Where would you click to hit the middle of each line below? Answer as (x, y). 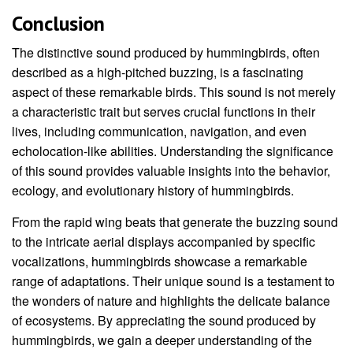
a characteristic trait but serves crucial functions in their (163, 111)
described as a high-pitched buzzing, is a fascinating (158, 72)
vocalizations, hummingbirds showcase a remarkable (160, 261)
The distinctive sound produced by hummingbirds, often (166, 52)
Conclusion (58, 23)
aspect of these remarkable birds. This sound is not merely (174, 91)
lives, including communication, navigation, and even (159, 131)
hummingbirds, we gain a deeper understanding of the (162, 340)
